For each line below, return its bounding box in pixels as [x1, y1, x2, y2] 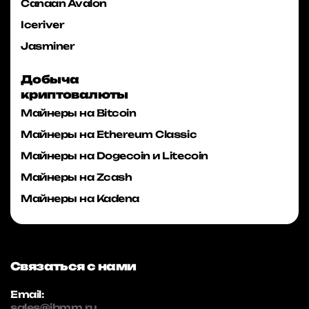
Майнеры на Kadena [21, 192, 139, 205]
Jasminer [21, 40, 75, 52]
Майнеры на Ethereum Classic [21, 128, 197, 141]
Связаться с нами [10, 259, 137, 274]
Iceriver [21, 19, 65, 31]
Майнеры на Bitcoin [21, 107, 137, 119]
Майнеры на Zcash [21, 171, 132, 183]
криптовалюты [21, 88, 128, 102]
